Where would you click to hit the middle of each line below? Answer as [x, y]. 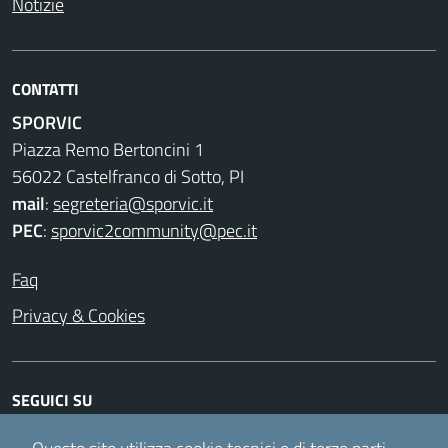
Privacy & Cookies [78, 316]
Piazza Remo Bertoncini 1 [108, 150]
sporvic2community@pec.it [154, 231]
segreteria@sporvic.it [133, 204]
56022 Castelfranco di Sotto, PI [128, 177]
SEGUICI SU [52, 400]
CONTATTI [45, 89]
